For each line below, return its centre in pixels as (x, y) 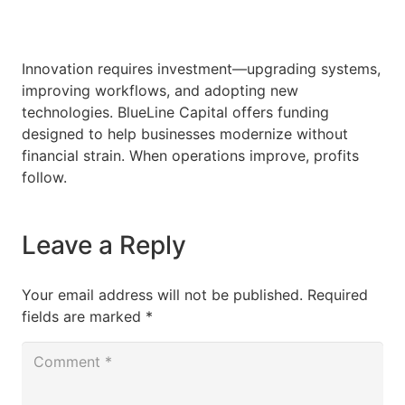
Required (338, 295)
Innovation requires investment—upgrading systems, (201, 69)
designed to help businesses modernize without (185, 134)
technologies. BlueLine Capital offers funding (175, 112)
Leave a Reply (107, 245)
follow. (44, 177)
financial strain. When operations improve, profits (190, 155)
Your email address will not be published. (162, 295)
